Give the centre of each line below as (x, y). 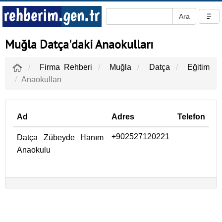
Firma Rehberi (66, 67)
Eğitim (199, 67)
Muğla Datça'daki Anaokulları (79, 44)
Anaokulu (34, 150)
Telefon (191, 117)
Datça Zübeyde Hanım (60, 138)
